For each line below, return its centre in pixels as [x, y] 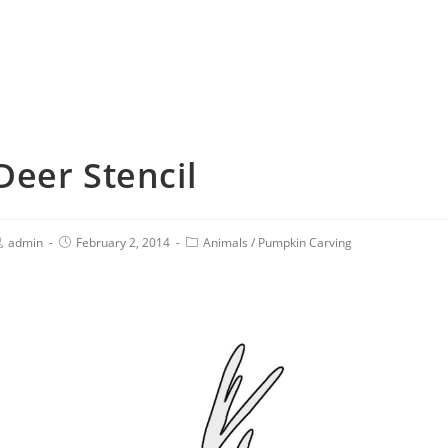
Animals [225, 242]
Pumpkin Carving [305, 242]
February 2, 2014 [123, 242]
